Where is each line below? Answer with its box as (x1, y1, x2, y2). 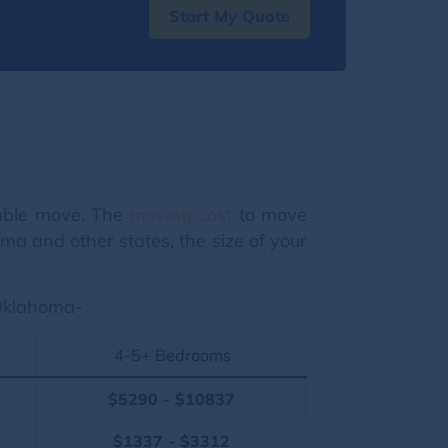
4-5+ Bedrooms (113, 344, 231, 365)
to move (232, 202, 308, 226)
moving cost (129, 202, 233, 226)
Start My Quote (169, 5, 290, 26)
